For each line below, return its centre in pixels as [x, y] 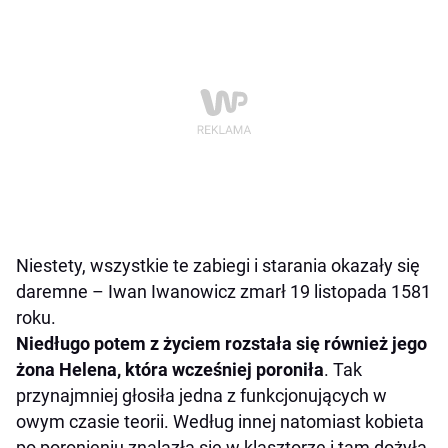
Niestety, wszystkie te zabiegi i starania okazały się [218, 266]
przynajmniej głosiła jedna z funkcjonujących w [201, 396]
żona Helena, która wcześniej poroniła [170, 370]
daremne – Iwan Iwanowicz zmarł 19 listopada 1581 [223, 292]
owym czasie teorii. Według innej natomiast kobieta [220, 422]
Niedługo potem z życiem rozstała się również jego [221, 344]
